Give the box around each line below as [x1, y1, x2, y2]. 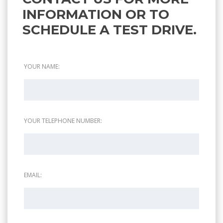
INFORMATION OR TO [22, 6, 169, 22]
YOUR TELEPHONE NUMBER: [24, 116, 102, 125]
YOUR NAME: [24, 62, 60, 71]
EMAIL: [24, 170, 42, 179]
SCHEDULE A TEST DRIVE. [22, 21, 197, 38]
